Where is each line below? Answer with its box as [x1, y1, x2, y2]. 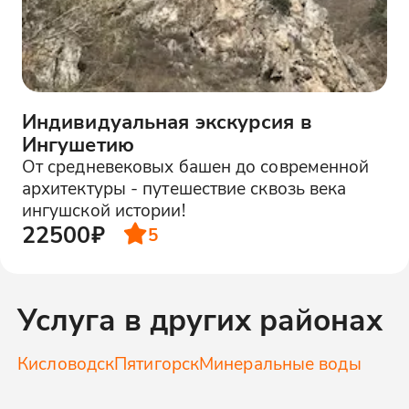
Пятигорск [114, 351, 200, 375]
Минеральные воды [199, 351, 362, 375]
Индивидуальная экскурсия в [21, 107, 312, 134]
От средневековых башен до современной [21, 153, 370, 177]
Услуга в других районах [17, 299, 383, 340]
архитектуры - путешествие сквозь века [21, 175, 347, 199]
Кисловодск [17, 351, 115, 375]
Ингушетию [21, 130, 134, 157]
